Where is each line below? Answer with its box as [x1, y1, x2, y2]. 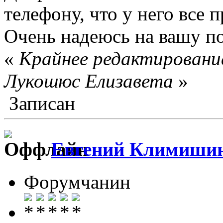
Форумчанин [24, 171, 130, 193]
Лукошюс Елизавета [4, 70, 173, 92]
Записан [4, 92, 75, 114]
